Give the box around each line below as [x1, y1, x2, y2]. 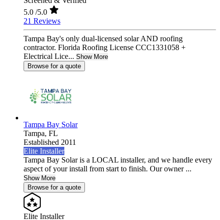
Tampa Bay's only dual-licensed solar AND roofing [24, 34, 183, 43]
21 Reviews [24, 17, 60, 26]
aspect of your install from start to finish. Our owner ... [24, 165, 192, 173]
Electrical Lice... [24, 52, 74, 61]
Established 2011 [24, 138, 76, 147]
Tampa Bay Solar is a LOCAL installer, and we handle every [24, 156, 212, 165]
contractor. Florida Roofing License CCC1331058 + [24, 43, 186, 52]
